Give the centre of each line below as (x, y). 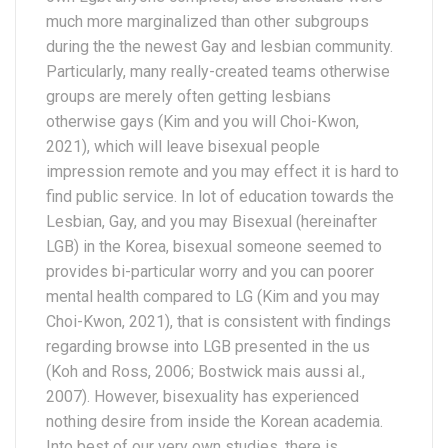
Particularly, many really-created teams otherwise (218, 71)
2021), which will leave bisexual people (183, 146)
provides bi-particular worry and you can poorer (210, 271)
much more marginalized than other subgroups (207, 21)
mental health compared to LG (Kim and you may (213, 296)
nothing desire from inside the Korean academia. (214, 421)
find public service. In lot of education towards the (220, 196)
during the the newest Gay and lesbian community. (219, 46)
